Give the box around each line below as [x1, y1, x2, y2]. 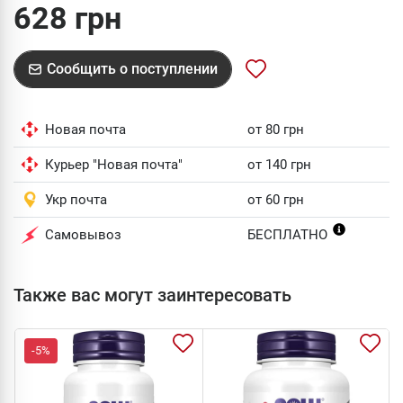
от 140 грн [247, 157, 311, 173]
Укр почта [45, 192, 107, 208]
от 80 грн [247, 121, 304, 138]
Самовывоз [45, 227, 121, 243]
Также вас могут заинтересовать [13, 284, 291, 306]
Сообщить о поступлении [47, 60, 218, 77]
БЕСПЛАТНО [247, 227, 331, 243]
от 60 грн [247, 192, 304, 208]
